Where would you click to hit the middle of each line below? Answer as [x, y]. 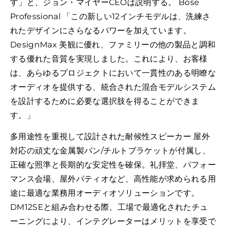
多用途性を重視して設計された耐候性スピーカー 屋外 [110, 137]
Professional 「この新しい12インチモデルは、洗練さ [110, 16]
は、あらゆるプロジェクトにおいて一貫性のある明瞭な [113, 73]
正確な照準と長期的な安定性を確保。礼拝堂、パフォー [113, 165]
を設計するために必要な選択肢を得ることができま [105, 101]
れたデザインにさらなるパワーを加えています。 [101, 30]
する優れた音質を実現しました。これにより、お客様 [109, 59]
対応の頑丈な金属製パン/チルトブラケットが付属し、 [110, 151]
